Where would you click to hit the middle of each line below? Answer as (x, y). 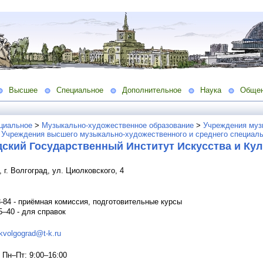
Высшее (23, 90)
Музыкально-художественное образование (118, 125)
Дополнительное (152, 90)
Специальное (80, 90)
